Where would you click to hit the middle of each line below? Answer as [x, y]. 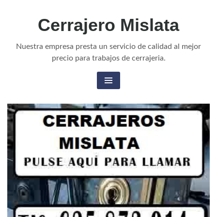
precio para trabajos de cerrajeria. [108, 58]
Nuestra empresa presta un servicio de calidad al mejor [108, 46]
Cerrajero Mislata [108, 25]
